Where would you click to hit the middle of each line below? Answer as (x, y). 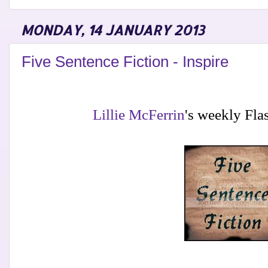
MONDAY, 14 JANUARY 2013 (113, 30)
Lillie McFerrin (138, 114)
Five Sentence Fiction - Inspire (125, 62)
